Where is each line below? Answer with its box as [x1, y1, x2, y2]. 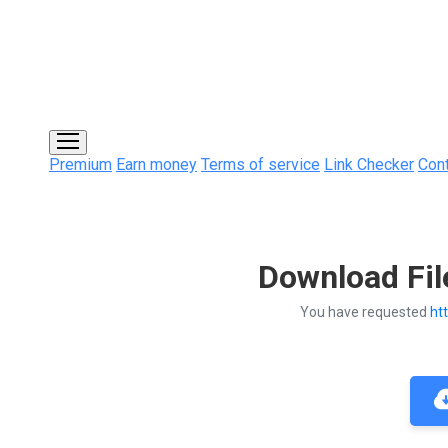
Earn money [116, 155, 197, 174]
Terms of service [201, 155, 320, 174]
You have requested [300, 304, 430, 321]
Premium [49, 155, 112, 174]
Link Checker [324, 155, 414, 174]
